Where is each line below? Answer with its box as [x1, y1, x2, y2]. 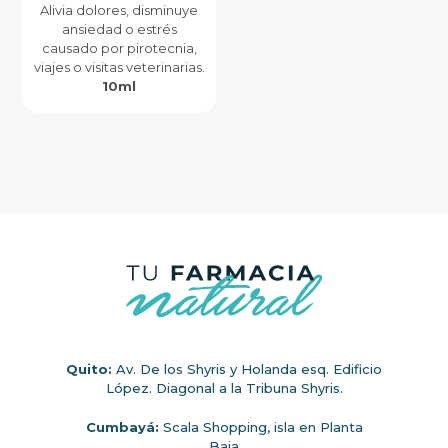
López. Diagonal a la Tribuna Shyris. [105, 380, 343, 397]
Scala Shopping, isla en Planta [158, 419, 363, 436]
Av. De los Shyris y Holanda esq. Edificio [112, 361, 382, 378]
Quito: [66, 361, 112, 378]
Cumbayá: [85, 419, 159, 436]
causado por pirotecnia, [41, 40, 197, 56]
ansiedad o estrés [61, 21, 177, 37]
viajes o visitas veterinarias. [33, 59, 205, 75]
